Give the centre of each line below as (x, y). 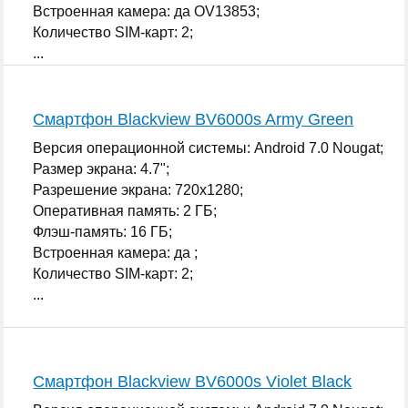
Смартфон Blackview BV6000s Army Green (194, 119)
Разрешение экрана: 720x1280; (138, 189)
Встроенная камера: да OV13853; (147, 11)
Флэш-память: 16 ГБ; (103, 231)
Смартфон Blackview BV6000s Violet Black (193, 381)
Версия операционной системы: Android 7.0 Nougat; (209, 148)
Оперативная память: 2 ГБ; (125, 210)
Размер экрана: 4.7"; (102, 168)
